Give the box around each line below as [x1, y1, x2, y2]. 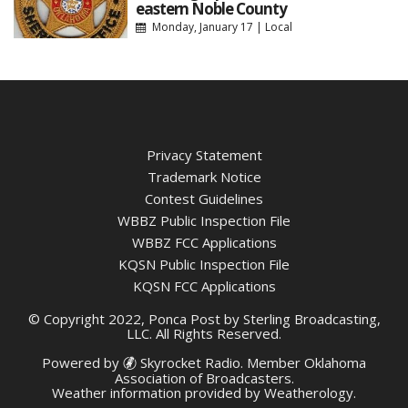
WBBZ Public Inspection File [117, 211, 291, 230]
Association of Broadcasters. [114, 369, 294, 388]
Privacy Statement [146, 146, 262, 165]
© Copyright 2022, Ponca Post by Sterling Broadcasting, [27, 310, 381, 329]
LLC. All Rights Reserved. [127, 324, 281, 343]
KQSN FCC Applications [132, 277, 276, 296]
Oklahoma [304, 353, 366, 372]
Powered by [42, 353, 123, 372]
